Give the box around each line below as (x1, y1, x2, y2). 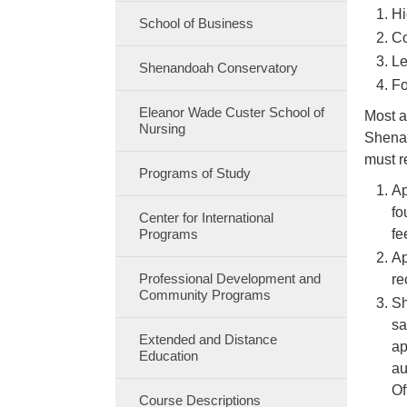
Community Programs (138, 287, 271, 303)
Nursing (138, 121, 185, 136)
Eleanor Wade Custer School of (138, 104, 324, 120)
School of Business (138, 15, 253, 31)
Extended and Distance (138, 332, 277, 347)
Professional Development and (138, 271, 321, 286)
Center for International (138, 210, 273, 225)
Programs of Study (138, 165, 251, 181)
